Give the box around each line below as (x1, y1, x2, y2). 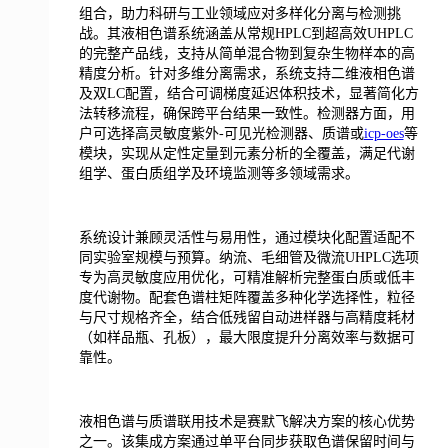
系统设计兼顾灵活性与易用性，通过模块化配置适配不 (78, 230, 415, 245)
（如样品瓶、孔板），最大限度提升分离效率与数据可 (78, 330, 415, 345)
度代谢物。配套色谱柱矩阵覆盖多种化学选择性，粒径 (78, 290, 415, 305)
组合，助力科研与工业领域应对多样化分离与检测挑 (78, 6, 401, 21)
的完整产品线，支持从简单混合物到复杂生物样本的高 (78, 46, 415, 61)
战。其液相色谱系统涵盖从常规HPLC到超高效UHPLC (78, 26, 413, 41)
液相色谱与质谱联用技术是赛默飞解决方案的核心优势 (78, 414, 415, 429)
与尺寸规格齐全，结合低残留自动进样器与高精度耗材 (78, 310, 415, 325)
